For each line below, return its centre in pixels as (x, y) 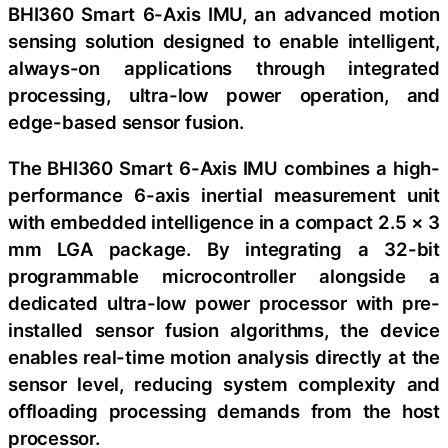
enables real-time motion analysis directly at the (224, 356)
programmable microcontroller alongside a (224, 275)
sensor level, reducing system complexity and (224, 383)
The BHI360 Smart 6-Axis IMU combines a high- (224, 167)
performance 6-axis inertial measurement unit (224, 194)
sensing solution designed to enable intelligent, (224, 41)
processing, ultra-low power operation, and (224, 95)
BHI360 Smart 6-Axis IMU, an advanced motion (224, 14)
